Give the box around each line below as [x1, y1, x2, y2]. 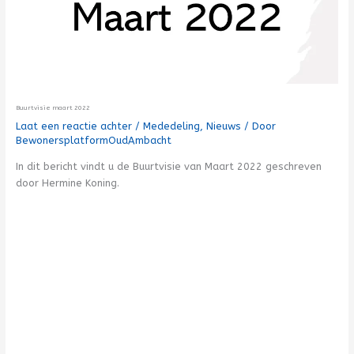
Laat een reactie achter [15, 119, 132, 132]
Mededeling [142, 119, 200, 132]
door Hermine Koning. [15, 176, 119, 189]
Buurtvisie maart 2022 [15, 103, 90, 111]
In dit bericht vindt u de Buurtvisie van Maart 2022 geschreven [15, 160, 322, 172]
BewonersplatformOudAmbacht [15, 134, 171, 146]
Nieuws [205, 119, 241, 132]
